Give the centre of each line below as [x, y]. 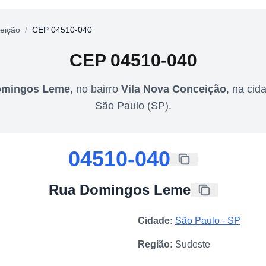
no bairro [99, 89]
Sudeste [193, 244]
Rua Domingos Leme [119, 189]
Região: [155, 244]
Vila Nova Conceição [174, 89]
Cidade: [155, 220]
